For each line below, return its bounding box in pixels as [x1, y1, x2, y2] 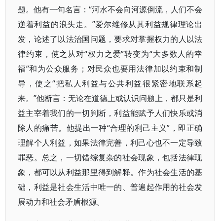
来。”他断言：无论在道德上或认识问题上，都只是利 [18, 93, 203, 104]
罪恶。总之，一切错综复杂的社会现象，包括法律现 [18, 152, 203, 163]
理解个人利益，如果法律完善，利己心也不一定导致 [18, 137, 203, 148]
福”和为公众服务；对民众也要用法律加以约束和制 [18, 63, 203, 74]
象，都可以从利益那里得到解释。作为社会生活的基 [18, 167, 203, 178]
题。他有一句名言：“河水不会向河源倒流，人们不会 [18, 4, 203, 15]
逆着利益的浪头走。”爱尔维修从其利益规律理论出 [18, 19, 203, 30]
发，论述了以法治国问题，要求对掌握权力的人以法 [18, 34, 203, 44]
